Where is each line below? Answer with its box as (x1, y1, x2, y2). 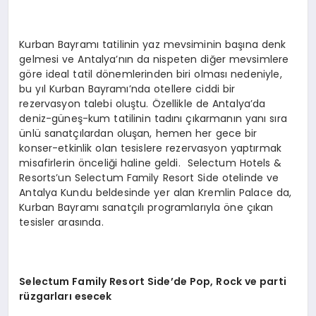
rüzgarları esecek (19, 289, 112, 304)
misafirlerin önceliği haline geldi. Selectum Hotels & (19, 156, 282, 171)
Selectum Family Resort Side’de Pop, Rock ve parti (19, 274, 286, 289)
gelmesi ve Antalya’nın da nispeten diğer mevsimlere (19, 52, 289, 67)
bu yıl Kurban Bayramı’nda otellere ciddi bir (19, 82, 236, 97)
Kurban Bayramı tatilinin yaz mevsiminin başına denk (19, 37, 286, 52)
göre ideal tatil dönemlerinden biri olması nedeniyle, (19, 67, 282, 82)
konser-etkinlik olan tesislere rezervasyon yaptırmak (19, 141, 282, 156)
